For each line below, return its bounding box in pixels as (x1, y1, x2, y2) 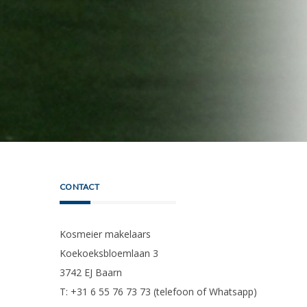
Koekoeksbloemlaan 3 (60, 246, 158, 260)
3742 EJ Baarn (60, 265, 122, 279)
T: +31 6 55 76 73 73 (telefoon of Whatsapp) (60, 284, 257, 298)
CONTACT (60, 181, 99, 192)
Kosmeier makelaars (60, 227, 151, 241)
